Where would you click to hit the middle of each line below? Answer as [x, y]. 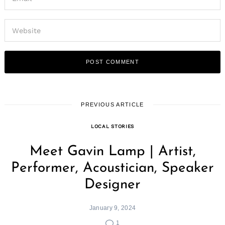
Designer [113, 185]
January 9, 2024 [113, 207]
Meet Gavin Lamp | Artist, [113, 151]
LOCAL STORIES [112, 126]
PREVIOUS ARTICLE [113, 104]
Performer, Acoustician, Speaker [113, 168]
